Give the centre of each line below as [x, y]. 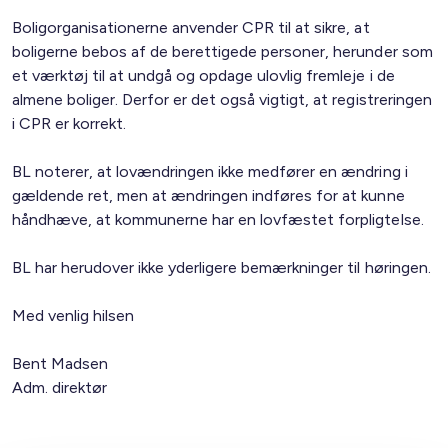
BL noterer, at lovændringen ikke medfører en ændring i [210, 171]
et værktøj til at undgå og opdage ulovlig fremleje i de [203, 75]
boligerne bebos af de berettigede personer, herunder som [222, 51]
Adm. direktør [60, 387]
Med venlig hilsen [73, 315]
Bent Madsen [60, 363]
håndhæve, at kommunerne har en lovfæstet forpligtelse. [218, 219]
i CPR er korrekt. [69, 123]
